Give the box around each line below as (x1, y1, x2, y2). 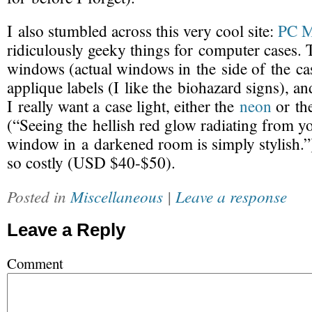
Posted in (7, 185, 70, 207)
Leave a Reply (7, 219, 125, 240)
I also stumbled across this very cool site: (7, 20, 278, 42)
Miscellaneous (70, 185, 163, 207)
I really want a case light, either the (7, 95, 240, 117)
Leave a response (175, 185, 287, 207)
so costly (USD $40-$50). (7, 152, 175, 173)
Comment (7, 253, 63, 273)
